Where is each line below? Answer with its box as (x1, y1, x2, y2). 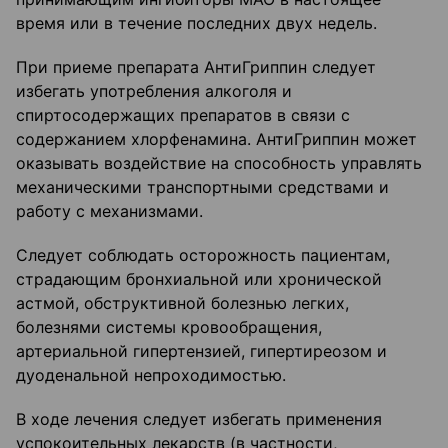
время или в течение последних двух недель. (16, 13, 377, 34)
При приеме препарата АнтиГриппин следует (16, 57, 376, 78)
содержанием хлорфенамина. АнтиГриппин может (16, 129, 417, 150)
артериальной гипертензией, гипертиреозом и (16, 341, 387, 362)
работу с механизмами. (16, 201, 203, 222)
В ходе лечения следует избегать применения (16, 409, 382, 430)
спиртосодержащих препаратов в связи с (16, 105, 350, 126)
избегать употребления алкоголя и (16, 81, 292, 102)
